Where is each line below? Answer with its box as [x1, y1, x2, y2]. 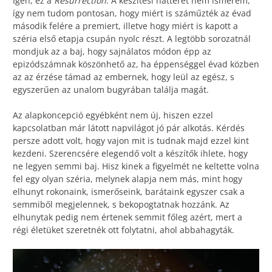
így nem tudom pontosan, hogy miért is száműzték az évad [13, 7, 251, 19]
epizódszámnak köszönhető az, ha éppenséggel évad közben [13, 58, 259, 70]
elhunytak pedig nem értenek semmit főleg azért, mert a [13, 211, 242, 223]
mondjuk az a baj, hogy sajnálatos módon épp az [13, 46, 211, 58]
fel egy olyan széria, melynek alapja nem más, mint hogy [13, 173, 242, 185]
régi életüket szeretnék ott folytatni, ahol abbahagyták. [13, 224, 234, 236]
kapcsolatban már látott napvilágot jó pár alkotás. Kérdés [13, 122, 245, 134]
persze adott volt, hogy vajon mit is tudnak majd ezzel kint [13, 135, 249, 147]
